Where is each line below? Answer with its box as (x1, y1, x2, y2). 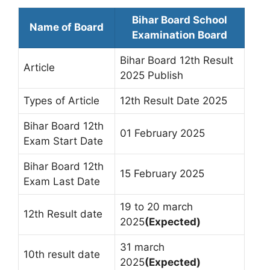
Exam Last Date (24, 175, 100, 187)
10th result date (24, 248, 100, 260)
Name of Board (30, 20, 104, 33)
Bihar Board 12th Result (120, 54, 233, 66)
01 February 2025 (120, 127, 205, 139)
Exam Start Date (24, 134, 103, 147)
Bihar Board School (132, 13, 227, 26)
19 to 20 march (120, 200, 193, 213)
